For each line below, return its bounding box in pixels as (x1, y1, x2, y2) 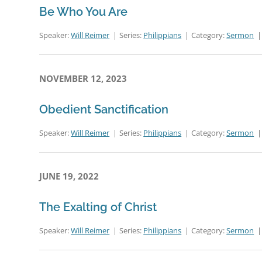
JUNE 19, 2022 (39, 170, 99, 182)
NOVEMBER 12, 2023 (39, 73, 127, 84)
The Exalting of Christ (39, 200, 157, 214)
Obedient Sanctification (39, 102, 169, 116)
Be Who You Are (39, 5, 128, 19)
